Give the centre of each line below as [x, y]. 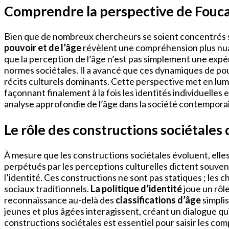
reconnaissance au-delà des [60, 200]
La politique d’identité [136, 189]
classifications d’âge [158, 200]
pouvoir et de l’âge [43, 48]
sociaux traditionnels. [47, 189]
